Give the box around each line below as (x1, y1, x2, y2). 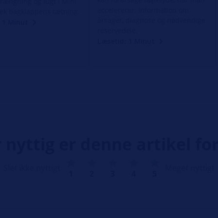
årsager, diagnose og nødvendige (97, 15, 206, 25)
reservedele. (97, 25, 138, 35)
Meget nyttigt (164, 162, 215, 173)
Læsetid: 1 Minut (97, 36, 155, 46)
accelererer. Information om (97, 5, 189, 15)
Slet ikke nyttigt (3, 162, 60, 173)
